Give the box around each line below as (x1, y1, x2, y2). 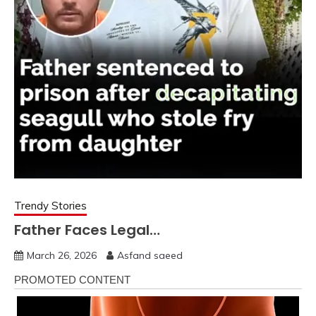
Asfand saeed (117, 249, 183, 262)
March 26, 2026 (27, 249, 97, 262)
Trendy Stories (14, 199, 87, 212)
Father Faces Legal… (14, 220, 160, 240)
